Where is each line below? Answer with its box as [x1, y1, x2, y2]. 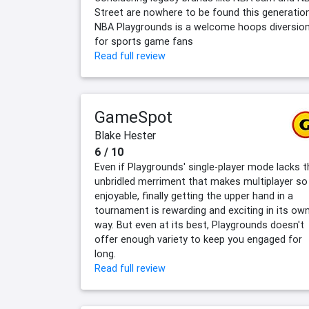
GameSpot [94, 107, 172, 128]
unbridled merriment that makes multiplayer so [94, 175, 308, 188]
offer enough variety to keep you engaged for [94, 233, 302, 246]
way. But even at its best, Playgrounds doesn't [94, 219, 304, 232]
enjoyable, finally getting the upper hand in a [94, 190, 293, 203]
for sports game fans [94, 35, 193, 48]
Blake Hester [94, 128, 156, 143]
